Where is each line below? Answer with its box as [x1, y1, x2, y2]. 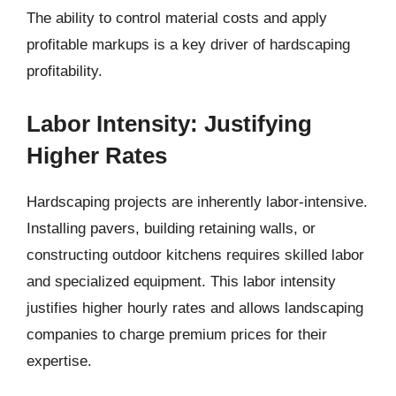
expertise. [27, 352, 92, 369]
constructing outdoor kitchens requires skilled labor [27, 246, 364, 263]
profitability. [27, 63, 103, 80]
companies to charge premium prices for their [27, 325, 327, 343]
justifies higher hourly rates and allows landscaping [27, 299, 363, 316]
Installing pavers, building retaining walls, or [27, 219, 316, 237]
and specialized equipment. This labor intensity [27, 272, 336, 290]
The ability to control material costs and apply [27, 10, 327, 27]
